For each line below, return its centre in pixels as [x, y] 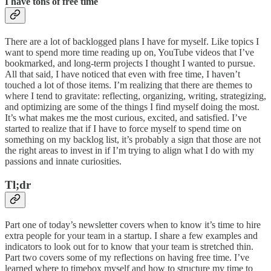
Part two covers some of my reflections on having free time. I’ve [127, 257]
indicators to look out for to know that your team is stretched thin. [129, 246]
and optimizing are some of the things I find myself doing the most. [132, 107]
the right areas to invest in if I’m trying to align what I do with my [129, 151]
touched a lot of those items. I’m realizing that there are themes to [129, 85]
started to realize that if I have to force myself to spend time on [123, 129]
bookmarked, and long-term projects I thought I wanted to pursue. [130, 64]
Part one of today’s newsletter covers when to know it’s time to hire [133, 224]
